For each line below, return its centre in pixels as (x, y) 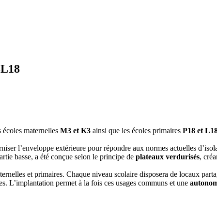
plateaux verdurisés (168, 156)
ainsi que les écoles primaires (137, 130)
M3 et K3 (75, 130)
